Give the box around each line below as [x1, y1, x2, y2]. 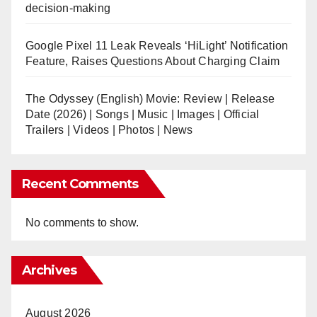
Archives [22, 263, 76, 279]
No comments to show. [25, 217, 139, 229]
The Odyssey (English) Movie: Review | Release [25, 93, 275, 105]
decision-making [25, 2, 110, 15]
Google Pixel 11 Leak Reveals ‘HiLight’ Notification [25, 40, 289, 52]
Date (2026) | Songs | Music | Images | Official [25, 108, 260, 121]
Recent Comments [22, 176, 139, 192]
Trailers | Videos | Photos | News [25, 124, 193, 137]
